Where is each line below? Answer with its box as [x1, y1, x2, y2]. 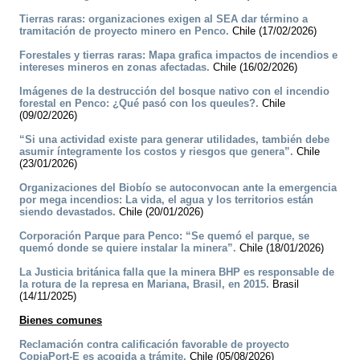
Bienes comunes [19, 314, 102, 327]
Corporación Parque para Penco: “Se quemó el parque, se [19, 230, 309, 243]
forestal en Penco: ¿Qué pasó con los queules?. [19, 97, 259, 110]
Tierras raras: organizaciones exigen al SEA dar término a [19, 13, 308, 26]
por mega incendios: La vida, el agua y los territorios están [19, 194, 313, 207]
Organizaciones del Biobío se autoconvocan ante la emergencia [19, 182, 337, 194]
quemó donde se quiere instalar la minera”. [19, 242, 236, 255]
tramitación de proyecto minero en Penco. [19, 25, 229, 38]
